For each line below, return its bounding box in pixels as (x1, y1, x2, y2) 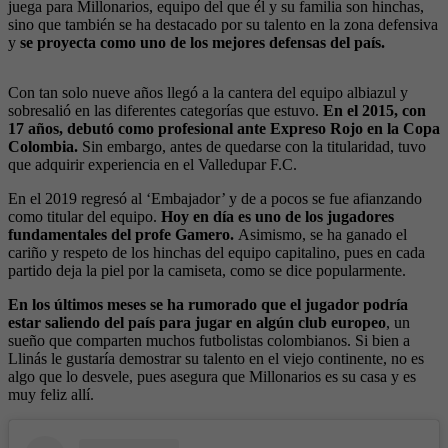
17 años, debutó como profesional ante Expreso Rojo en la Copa (8, 120, 440, 138)
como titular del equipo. (8, 208, 161, 226)
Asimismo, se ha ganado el (238, 226, 407, 244)
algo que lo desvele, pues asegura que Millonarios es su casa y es (8, 368, 416, 386)
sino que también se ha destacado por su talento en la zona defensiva (8, 16, 438, 34)
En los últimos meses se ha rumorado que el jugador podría (8, 296, 408, 314)
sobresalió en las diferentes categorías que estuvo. (8, 102, 323, 120)
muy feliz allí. (8, 386, 94, 404)
